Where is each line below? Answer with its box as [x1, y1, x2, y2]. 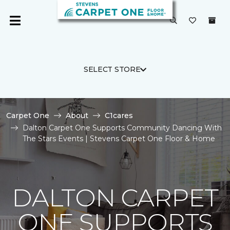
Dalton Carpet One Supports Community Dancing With [23, 123, 222, 132]
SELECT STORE [83, 65, 141, 74]
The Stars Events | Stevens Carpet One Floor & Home [23, 134, 215, 143]
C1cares [105, 111, 133, 120]
